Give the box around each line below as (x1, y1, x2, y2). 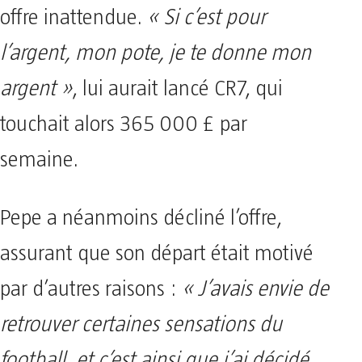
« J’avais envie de (182, 278, 329, 301)
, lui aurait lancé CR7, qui (72, 78, 283, 100)
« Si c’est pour (142, 6, 266, 29)
